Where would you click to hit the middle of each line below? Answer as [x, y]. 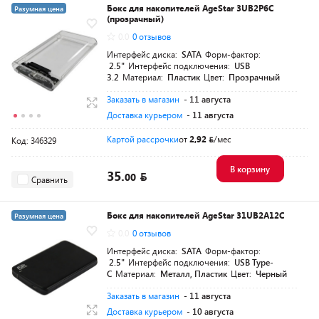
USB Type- [254, 262]
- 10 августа [210, 311]
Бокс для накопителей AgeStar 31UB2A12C [195, 215]
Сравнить [49, 179]
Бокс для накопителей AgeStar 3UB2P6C [190, 8]
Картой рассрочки [143, 139]
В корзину [250, 169]
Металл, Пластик [194, 273]
